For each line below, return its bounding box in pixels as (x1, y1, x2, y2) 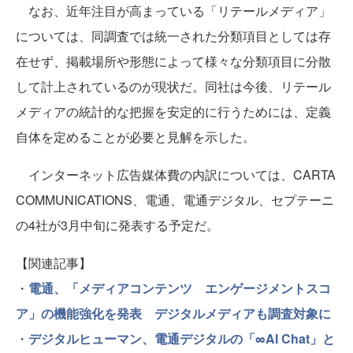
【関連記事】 (16, 253, 91, 272)
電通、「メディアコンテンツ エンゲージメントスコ (28, 278, 331, 297)
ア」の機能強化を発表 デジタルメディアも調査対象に (16, 303, 331, 322)
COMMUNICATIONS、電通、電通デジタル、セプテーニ (16, 190, 334, 209)
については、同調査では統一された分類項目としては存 (16, 26, 331, 45)
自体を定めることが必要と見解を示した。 (16, 127, 255, 146)
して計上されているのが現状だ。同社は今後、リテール (16, 76, 331, 95)
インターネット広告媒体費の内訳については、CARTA (16, 165, 336, 184)
